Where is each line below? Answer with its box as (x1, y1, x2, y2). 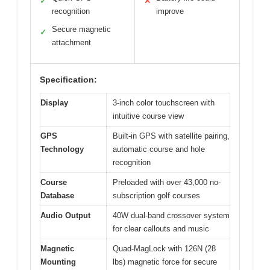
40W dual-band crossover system (113, 211, 230, 221)
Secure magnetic (52, 25, 111, 34)
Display (40, 98, 68, 108)
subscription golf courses (113, 191, 200, 201)
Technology (40, 145, 84, 154)
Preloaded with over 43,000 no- (113, 178, 221, 187)
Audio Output (40, 211, 90, 221)
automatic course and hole (113, 145, 205, 154)
